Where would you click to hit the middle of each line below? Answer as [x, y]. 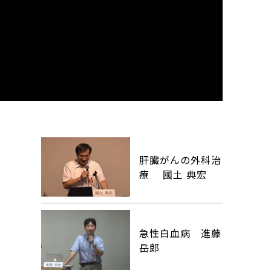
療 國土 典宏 [173, 175]
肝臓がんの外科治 [181, 160]
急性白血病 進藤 [181, 233]
